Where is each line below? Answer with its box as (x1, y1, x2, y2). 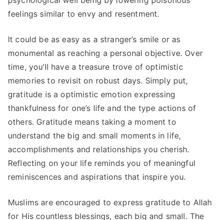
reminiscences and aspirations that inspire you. (8, 172, 186, 182)
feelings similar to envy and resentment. (8, 9, 160, 19)
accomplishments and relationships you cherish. (8, 144, 190, 155)
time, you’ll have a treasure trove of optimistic (8, 62, 183, 72)
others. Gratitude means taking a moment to (8, 117, 176, 127)
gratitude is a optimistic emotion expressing (8, 89, 176, 100)
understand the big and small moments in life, (8, 131, 181, 141)
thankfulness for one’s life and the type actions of (8, 103, 196, 113)
